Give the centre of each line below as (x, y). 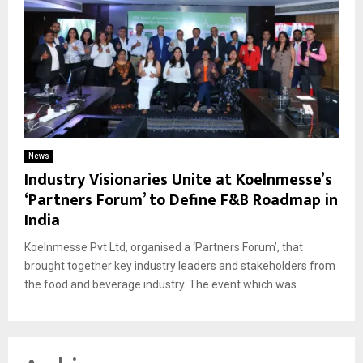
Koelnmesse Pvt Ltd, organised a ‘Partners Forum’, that (164, 248)
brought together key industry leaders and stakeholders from (180, 266)
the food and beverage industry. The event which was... (164, 285)
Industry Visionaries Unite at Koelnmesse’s (178, 180)
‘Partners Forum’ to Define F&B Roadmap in (181, 201)
